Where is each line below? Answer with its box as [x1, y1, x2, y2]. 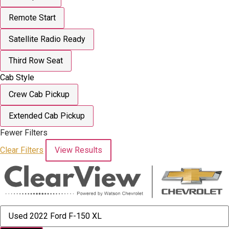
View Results [55, 145, 102, 155]
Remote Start [9, 12, 56, 22]
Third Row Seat [9, 55, 63, 65]
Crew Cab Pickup [9, 89, 70, 99]
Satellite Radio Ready [9, 34, 85, 44]
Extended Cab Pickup [9, 110, 85, 121]
